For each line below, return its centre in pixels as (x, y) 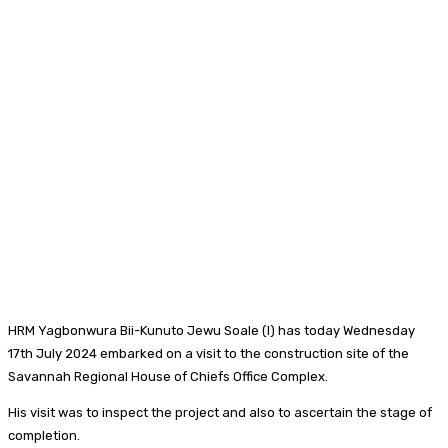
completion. (44, 435)
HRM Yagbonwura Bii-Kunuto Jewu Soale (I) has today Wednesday (211, 330)
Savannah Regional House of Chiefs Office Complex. (168, 376)
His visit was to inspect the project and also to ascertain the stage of (220, 412)
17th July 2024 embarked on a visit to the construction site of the (208, 353)
